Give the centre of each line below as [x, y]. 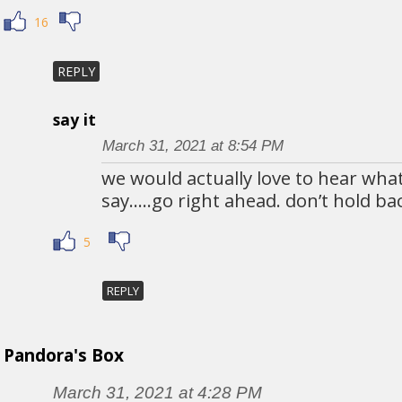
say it [74, 119]
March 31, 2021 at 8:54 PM [192, 145]
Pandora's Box [63, 356]
